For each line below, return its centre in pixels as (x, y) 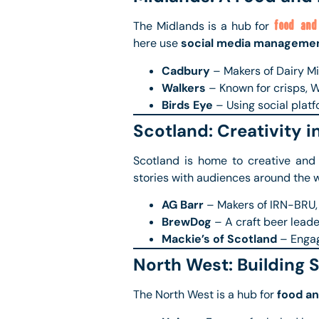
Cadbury (186, 70)
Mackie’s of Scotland (219, 239)
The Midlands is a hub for (204, 26)
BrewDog (187, 222)
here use (157, 43)
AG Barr (183, 205)
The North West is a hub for (205, 295)
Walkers (184, 88)
